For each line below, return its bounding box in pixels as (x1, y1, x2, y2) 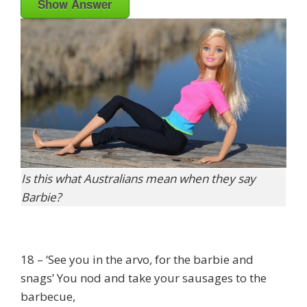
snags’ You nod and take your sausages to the (21, 269, 267, 286)
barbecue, (21, 288, 75, 304)
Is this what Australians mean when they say (21, 171, 256, 187)
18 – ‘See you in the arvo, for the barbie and (21, 251, 254, 267)
